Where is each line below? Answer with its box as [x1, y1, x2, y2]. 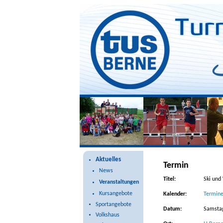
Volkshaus [96, 212, 119, 218]
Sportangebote [96, 202, 131, 208]
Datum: [163, 206, 182, 212]
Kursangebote [99, 191, 132, 197]
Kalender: [163, 191, 187, 197]
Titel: [163, 176, 176, 182]
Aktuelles [96, 156, 121, 163]
